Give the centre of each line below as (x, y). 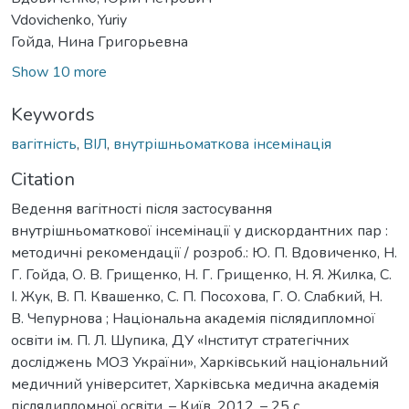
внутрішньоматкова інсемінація (222, 144)
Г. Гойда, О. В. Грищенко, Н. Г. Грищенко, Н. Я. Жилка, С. (201, 274)
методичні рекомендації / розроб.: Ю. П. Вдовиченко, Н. (204, 252)
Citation (43, 179)
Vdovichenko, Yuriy (69, 20)
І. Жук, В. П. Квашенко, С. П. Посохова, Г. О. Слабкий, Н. (197, 296)
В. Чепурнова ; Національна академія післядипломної (193, 318)
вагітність (44, 144)
